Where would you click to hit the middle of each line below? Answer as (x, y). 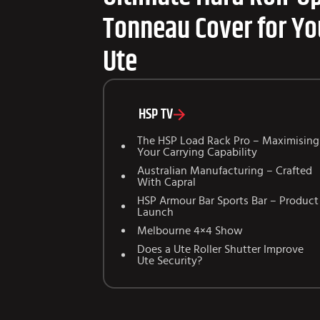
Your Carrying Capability (197, 152)
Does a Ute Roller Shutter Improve (220, 250)
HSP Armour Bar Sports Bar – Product (228, 201)
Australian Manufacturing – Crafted (225, 171)
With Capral (166, 182)
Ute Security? (170, 261)
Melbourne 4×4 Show (190, 231)
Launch (155, 212)
